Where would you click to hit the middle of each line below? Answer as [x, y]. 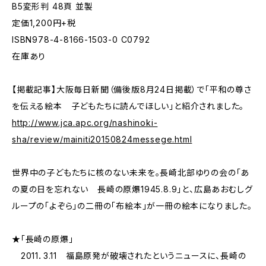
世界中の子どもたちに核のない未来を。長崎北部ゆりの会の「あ [131, 172]
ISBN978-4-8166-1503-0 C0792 [81, 39]
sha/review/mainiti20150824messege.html [102, 139]
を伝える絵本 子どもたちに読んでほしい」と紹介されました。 [128, 106]
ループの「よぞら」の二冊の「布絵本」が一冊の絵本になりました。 [132, 206]
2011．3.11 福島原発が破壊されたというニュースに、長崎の [129, 256]
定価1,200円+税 [44, 23]
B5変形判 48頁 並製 [53, 6]
